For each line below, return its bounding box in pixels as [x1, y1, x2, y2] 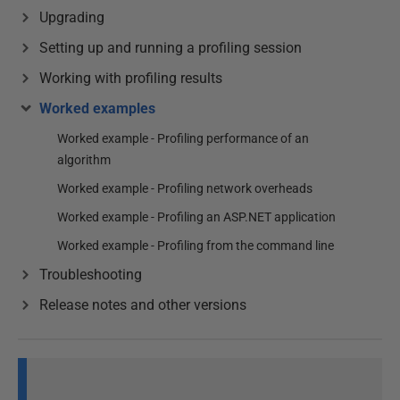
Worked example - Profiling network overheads [57, 181, 312, 196]
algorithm [57, 153, 111, 167]
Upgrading [39, 9, 104, 26]
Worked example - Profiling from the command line [57, 238, 334, 253]
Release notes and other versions [39, 296, 246, 313]
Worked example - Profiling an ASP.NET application [57, 210, 336, 224]
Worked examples [39, 100, 155, 117]
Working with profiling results [39, 70, 222, 87]
